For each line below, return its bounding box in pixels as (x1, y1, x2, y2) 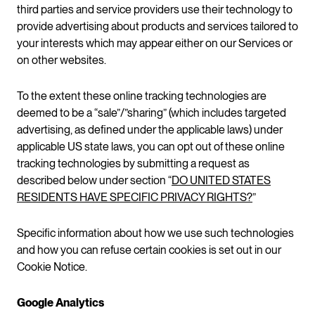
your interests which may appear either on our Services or (17, 36, 292, 50)
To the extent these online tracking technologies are (17, 89, 266, 103)
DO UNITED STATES (172, 173, 271, 187)
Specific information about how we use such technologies (17, 226, 294, 240)
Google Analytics (17, 295, 104, 309)
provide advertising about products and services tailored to (17, 19, 298, 33)
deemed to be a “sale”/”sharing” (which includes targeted (17, 105, 286, 120)
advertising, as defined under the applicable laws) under (17, 122, 283, 136)
